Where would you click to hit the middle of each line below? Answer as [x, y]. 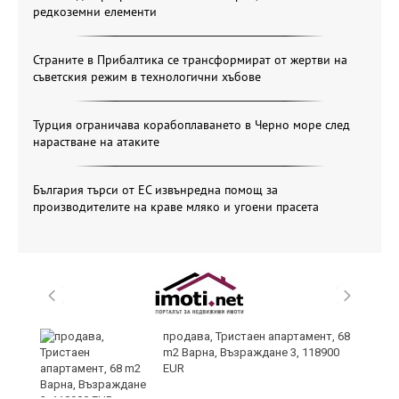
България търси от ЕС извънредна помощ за [155, 190]
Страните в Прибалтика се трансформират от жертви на [190, 60]
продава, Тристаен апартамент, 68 [256, 337]
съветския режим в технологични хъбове [147, 77]
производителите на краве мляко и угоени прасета [176, 207]
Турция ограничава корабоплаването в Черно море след [191, 125]
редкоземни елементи [95, 12]
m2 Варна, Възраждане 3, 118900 [251, 353]
